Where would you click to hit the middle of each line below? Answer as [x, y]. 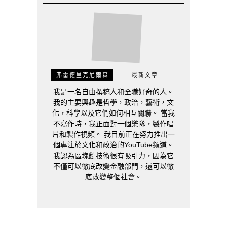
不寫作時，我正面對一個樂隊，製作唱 [113, 124]
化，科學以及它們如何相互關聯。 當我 [113, 113]
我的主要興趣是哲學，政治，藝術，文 [113, 103]
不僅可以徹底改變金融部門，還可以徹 [113, 166]
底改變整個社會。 [113, 177]
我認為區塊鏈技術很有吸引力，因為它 [113, 156]
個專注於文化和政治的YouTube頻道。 [113, 145]
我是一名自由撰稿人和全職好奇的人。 [113, 92]
